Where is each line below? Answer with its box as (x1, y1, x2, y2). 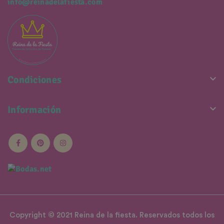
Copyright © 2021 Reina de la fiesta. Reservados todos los (9, 211, 214, 219)
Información (7, 103, 61, 116)
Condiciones (7, 73, 62, 86)
